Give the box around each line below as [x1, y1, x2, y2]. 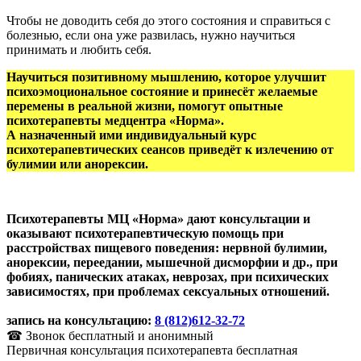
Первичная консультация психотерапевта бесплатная [6, 342, 297, 357]
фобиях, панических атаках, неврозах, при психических [6, 269, 329, 284]
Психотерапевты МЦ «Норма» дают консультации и [6, 211, 310, 226]
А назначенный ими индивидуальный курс [6, 127, 256, 142]
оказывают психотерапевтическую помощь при [6, 226, 284, 240]
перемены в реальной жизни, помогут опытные [6, 98, 283, 113]
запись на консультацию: [6, 313, 155, 327]
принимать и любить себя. [6, 42, 151, 56]
